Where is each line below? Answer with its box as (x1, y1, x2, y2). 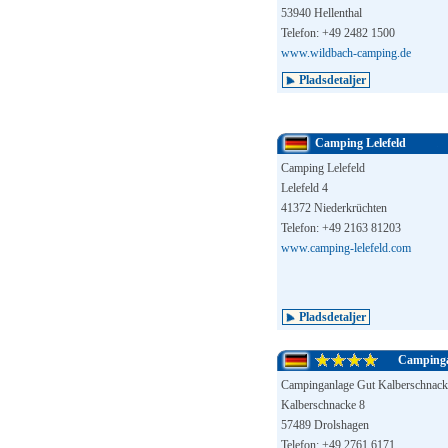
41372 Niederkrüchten (281, 201, 387, 215)
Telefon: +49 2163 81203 (281, 221, 401, 235)
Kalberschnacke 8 (281, 398, 365, 412)
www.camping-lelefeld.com (281, 241, 411, 255)
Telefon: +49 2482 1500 (281, 26, 395, 40)
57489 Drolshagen (281, 418, 369, 432)
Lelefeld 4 (281, 181, 328, 195)
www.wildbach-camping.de (281, 46, 411, 60)
